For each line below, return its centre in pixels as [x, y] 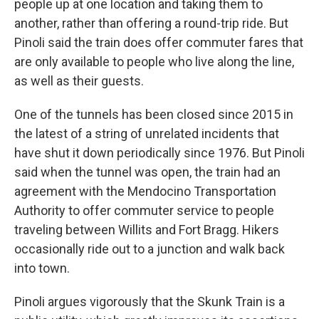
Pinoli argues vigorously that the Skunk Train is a [150, 302]
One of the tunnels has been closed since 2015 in [154, 114]
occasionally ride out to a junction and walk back [150, 249]
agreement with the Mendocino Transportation [145, 191]
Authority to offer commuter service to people [144, 210]
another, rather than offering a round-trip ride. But [151, 23]
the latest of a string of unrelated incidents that [147, 134]
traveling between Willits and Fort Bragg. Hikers [147, 230]
